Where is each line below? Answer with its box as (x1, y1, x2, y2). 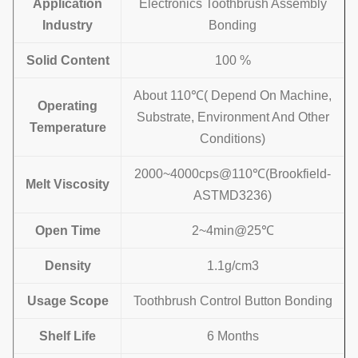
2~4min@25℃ (191, 224, 274, 237)
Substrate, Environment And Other (136, 110, 329, 124)
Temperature (29, 121, 106, 134)
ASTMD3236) (193, 189, 272, 202)
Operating (38, 99, 97, 113)
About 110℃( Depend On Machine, (133, 89, 332, 102)
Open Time (34, 224, 101, 237)
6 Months (206, 329, 259, 343)
